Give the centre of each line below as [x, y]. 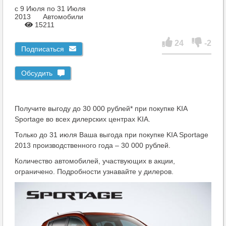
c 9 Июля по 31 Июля [50, 9]
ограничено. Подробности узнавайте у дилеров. [94, 172]
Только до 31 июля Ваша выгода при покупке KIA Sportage [111, 135]
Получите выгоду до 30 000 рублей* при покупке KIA [101, 108]
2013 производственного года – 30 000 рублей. [93, 145]
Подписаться [43, 49]
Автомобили [63, 17]
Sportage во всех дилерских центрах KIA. [82, 119]
